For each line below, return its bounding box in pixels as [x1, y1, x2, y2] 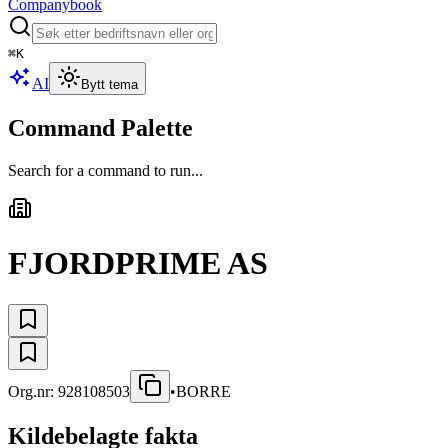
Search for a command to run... [8, 161, 203, 179]
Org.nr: [8, 382, 58, 400]
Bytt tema [81, 77, 138, 92]
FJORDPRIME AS [8, 245, 268, 282]
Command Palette [8, 114, 193, 141]
